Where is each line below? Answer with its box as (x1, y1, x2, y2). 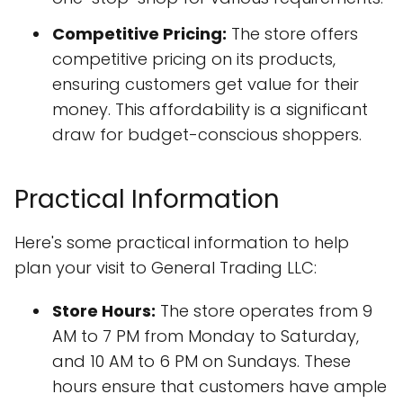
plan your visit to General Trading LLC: (14, 256, 317, 279)
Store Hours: (52, 300, 156, 322)
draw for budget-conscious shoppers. (52, 123, 362, 146)
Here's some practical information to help (14, 231, 349, 254)
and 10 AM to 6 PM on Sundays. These (52, 350, 351, 372)
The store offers (227, 22, 358, 45)
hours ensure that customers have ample (52, 375, 387, 398)
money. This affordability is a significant (52, 98, 368, 121)
